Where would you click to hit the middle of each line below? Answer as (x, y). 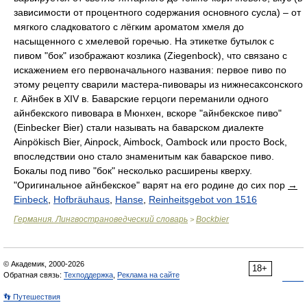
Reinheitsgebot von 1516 (203, 199)
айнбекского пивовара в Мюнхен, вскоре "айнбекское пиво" (148, 113)
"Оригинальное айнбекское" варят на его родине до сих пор (151, 185)
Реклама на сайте (148, 275)
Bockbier (212, 219)
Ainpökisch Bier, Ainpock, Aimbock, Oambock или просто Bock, (150, 142)
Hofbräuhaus (82, 199)
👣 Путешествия (32, 297)
